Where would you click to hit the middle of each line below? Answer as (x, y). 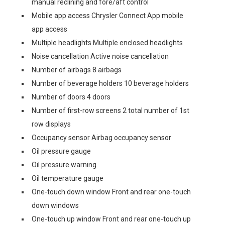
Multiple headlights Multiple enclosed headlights (107, 43)
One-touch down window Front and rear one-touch (111, 192)
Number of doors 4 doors (71, 97)
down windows (55, 205)
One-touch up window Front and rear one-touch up (111, 219)
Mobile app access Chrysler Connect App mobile (107, 16)
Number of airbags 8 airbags (77, 70)
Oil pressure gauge (61, 151)
